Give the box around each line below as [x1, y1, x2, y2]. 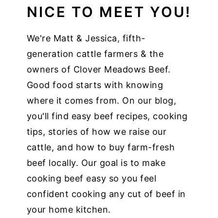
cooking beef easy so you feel [26, 173, 157, 184]
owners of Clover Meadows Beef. [26, 64, 171, 75]
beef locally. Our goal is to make [26, 158, 166, 168]
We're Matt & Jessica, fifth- [26, 33, 145, 44]
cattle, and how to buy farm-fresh [26, 142, 175, 153]
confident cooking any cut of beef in [26, 189, 186, 200]
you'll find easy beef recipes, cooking [26, 111, 188, 122]
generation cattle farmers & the [26, 49, 164, 59]
